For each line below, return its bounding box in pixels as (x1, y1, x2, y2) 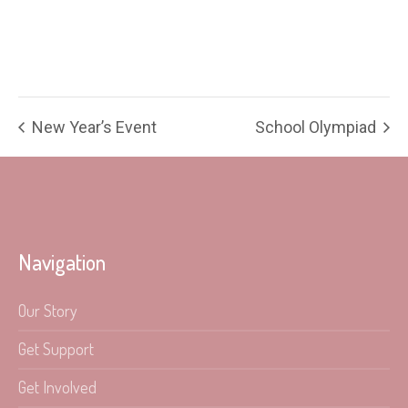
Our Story (18, 300, 78, 321)
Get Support (18, 338, 95, 359)
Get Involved (18, 376, 97, 397)
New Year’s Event (28, 117, 157, 137)
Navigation (18, 247, 107, 276)
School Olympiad (255, 117, 380, 137)
